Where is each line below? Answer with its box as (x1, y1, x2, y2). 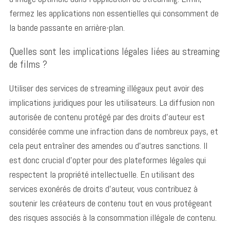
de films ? (9, 57, 47, 71)
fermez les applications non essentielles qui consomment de (9, 7, 219, 19)
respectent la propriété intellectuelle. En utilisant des (9, 168, 195, 180)
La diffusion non (159, 96, 215, 108)
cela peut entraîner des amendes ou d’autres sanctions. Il (9, 139, 207, 151)
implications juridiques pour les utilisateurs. (9, 96, 160, 108)
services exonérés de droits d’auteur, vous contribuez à (9, 182, 198, 195)
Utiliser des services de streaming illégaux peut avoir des (9, 82, 204, 94)
